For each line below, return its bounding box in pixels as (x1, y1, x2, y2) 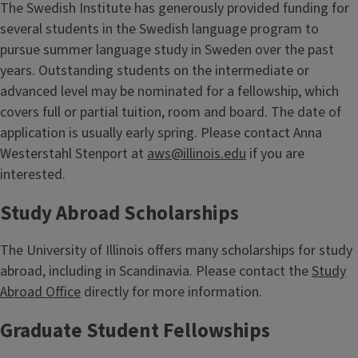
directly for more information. (81, 281, 262, 302)
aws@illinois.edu (147, 143, 246, 164)
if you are (246, 143, 304, 164)
